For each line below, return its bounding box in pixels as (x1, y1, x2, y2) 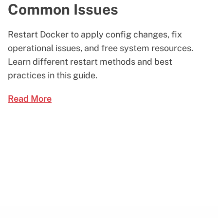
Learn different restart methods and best (8, 56, 172, 67)
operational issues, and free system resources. (8, 42, 193, 53)
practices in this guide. (8, 70, 97, 80)
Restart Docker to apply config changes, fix (8, 29, 182, 39)
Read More (8, 93, 52, 104)
